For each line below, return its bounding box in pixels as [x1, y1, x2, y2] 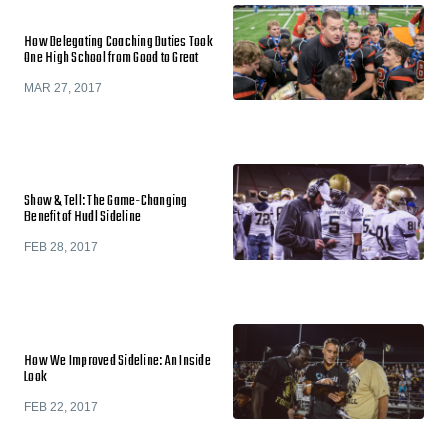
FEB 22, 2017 [24, 399, 98, 414]
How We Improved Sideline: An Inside [24, 349, 211, 373]
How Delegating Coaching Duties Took [24, 30, 213, 54]
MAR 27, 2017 [24, 80, 102, 95]
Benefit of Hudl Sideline [24, 206, 141, 229]
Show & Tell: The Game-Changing [24, 190, 188, 213]
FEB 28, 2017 [24, 240, 98, 254]
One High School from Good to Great [24, 46, 199, 70]
